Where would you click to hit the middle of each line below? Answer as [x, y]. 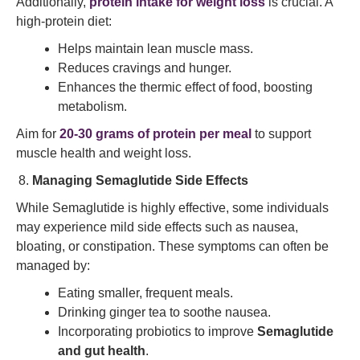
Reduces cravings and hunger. [145, 68]
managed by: [53, 266]
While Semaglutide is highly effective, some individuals [172, 208]
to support [281, 134]
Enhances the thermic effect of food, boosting [185, 87]
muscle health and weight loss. [104, 153]
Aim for [38, 134]
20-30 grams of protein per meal [155, 134]
